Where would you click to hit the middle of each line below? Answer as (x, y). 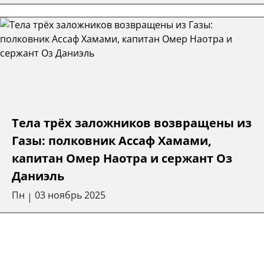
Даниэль (38, 176)
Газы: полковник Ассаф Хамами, (112, 140)
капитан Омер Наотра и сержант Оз (122, 158)
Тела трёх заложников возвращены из (132, 123)
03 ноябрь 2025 (70, 195)
